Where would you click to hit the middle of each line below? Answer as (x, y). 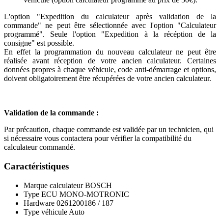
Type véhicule (45, 212)
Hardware (39, 203)
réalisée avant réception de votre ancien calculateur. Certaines (110, 61)
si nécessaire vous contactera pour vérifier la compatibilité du (98, 138)
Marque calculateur (53, 185)
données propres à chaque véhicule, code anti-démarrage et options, (110, 70)
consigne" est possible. (39, 43)
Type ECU (41, 194)
